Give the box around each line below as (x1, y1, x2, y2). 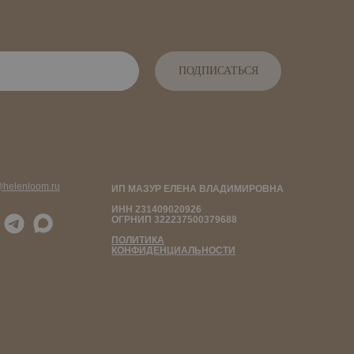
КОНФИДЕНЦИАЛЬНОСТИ (111, 245, 235, 256)
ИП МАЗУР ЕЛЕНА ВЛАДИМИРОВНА (111, 183, 284, 194)
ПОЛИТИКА (111, 235, 164, 246)
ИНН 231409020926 (111, 204, 201, 215)
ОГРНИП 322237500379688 (111, 214, 237, 225)
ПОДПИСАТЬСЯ (178, 65, 258, 77)
